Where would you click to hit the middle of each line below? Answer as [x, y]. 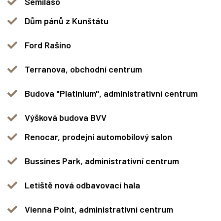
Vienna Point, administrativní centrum [99, 209]
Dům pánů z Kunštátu [67, 21]
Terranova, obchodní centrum [83, 69]
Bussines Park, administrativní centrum [102, 161]
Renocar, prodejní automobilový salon [98, 137]
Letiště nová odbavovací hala [82, 185]
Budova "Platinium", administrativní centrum [111, 93]
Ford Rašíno [48, 45]
